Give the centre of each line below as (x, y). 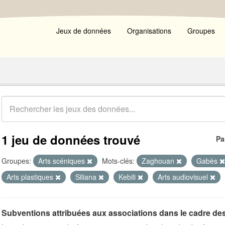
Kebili (128, 177)
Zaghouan (159, 161)
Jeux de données (84, 31)
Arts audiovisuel (184, 177)
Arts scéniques (63, 161)
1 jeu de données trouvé (71, 140)
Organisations (149, 31)
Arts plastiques (31, 177)
